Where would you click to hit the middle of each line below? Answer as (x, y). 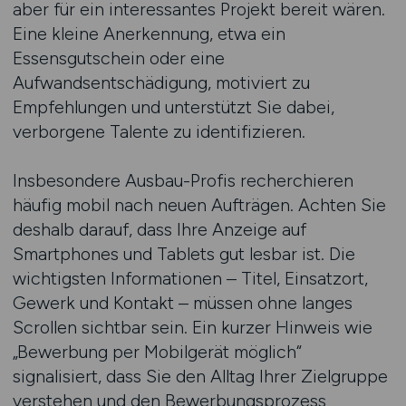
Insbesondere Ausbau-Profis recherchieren (183, 180)
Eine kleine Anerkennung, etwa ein (149, 34)
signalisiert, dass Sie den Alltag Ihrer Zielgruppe (200, 376)
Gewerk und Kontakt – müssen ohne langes (182, 303)
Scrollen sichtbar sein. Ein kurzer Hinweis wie (192, 327)
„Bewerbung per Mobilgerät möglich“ (157, 352)
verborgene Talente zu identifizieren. (159, 131)
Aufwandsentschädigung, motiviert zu (161, 82)
